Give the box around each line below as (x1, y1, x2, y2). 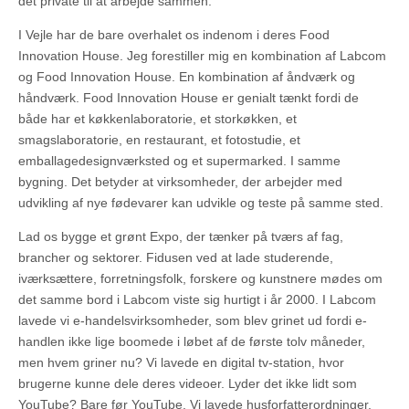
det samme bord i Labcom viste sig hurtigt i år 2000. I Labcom (18, 292, 376, 308)
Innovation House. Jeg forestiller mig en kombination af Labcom (18, 48, 386, 64)
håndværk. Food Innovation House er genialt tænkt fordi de (18, 90, 359, 106)
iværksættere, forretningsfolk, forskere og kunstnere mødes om (18, 271, 383, 287)
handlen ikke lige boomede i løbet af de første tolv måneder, (18, 334, 365, 350)
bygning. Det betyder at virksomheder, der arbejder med (18, 174, 342, 190)
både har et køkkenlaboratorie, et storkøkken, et (18, 111, 297, 127)
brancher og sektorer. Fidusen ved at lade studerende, (18, 250, 333, 266)
